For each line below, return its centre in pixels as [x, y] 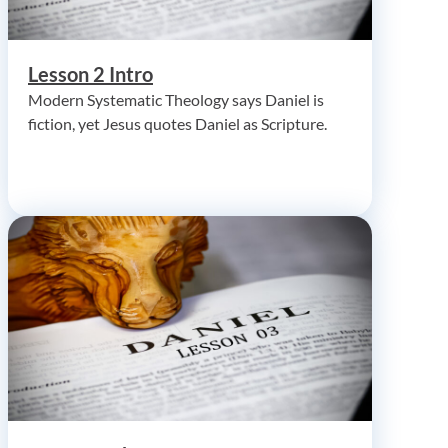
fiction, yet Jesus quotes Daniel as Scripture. [177, 123]
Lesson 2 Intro [90, 73]
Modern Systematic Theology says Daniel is [176, 99]
